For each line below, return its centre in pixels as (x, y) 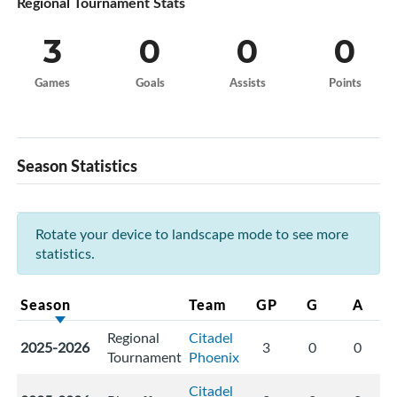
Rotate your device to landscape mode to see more (192, 234)
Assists (247, 83)
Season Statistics (77, 166)
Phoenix (214, 358)
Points (345, 83)
